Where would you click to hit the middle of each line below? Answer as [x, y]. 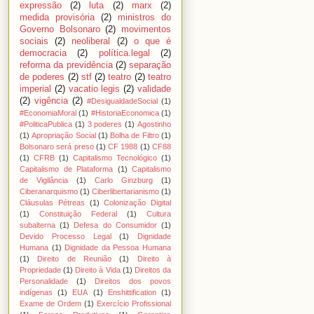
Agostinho [155, 124]
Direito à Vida [98, 269]
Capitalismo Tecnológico [115, 157]
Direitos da [153, 269]
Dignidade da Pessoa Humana [118, 247]
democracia [43, 53]
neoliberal [91, 41]
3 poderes [105, 124]
